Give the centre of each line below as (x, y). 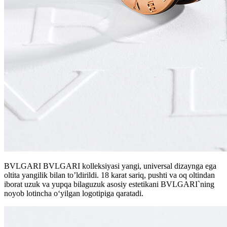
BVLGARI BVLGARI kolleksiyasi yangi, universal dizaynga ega (110, 166)
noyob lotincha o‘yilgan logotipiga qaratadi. (74, 194)
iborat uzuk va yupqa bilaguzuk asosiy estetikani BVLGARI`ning (109, 184)
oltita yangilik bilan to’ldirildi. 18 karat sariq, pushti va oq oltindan (109, 175)
